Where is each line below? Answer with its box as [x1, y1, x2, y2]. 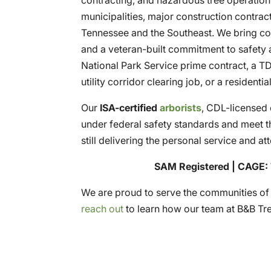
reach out [81, 202, 124, 215]
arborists [160, 101, 202, 114]
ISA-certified [100, 101, 160, 114]
